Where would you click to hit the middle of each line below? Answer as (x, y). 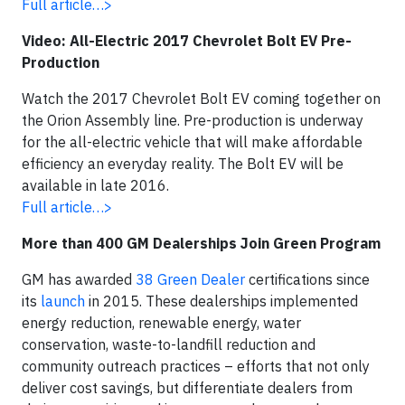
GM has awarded (79, 279)
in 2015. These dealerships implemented (221, 301)
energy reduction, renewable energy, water (161, 323)
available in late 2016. (95, 185)
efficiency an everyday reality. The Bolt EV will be (183, 164)
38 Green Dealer (190, 279)
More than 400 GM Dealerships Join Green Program (201, 243)
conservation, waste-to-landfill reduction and (169, 344)
